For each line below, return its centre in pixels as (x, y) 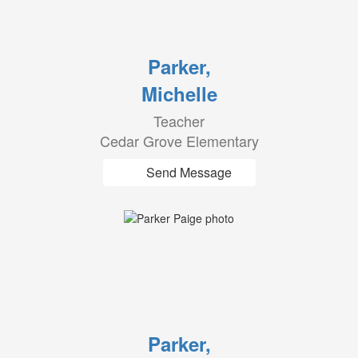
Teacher (179, 121)
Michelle (179, 93)
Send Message (189, 172)
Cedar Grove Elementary (179, 141)
